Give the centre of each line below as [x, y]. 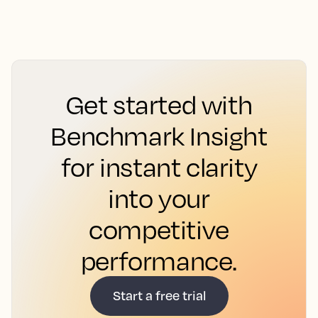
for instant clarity [159, 167]
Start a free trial [159, 295]
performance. [159, 261]
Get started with [159, 104]
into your [159, 198]
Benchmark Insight [159, 136]
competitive [159, 229]
